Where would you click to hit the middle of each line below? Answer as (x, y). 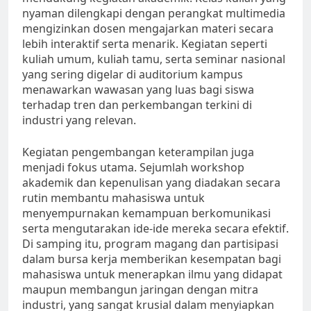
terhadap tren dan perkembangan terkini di (137, 105)
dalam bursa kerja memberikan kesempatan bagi (152, 259)
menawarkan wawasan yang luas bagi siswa (138, 90)
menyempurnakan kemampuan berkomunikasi (146, 213)
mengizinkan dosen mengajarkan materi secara (148, 29)
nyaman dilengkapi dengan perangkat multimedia (154, 14)
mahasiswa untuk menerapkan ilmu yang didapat (152, 275)
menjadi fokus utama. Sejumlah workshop (133, 168)
